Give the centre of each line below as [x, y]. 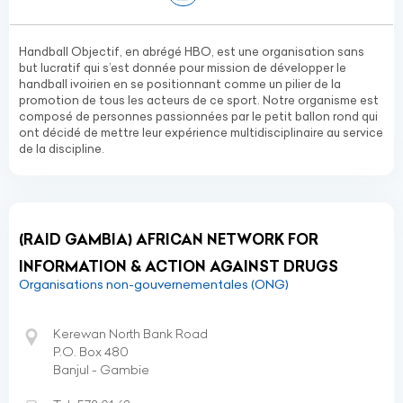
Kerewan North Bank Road [130, 334]
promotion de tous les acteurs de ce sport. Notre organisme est [199, 100]
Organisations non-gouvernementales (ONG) [154, 284]
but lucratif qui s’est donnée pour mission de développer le [183, 67]
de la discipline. [62, 148]
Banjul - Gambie [101, 370]
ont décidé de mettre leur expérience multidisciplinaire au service [201, 132]
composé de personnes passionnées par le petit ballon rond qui [198, 116]
